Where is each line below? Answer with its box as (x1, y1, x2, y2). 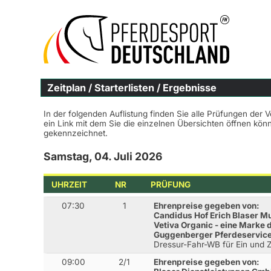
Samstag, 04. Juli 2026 (44, 150, 162, 163)
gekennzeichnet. (44, 128, 108, 138)
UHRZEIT (51, 179, 88, 189)
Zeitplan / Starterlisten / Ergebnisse (47, 82, 217, 94)
